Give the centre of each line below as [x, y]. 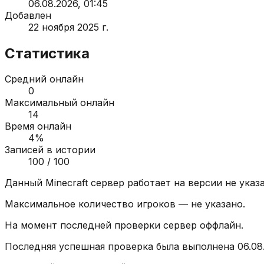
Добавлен [28, 15]
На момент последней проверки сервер [102, 225]
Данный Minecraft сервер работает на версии [115, 183]
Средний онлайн [44, 79]
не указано [217, 204]
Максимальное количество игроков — [98, 204]
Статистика [47, 53]
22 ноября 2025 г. [68, 27]
